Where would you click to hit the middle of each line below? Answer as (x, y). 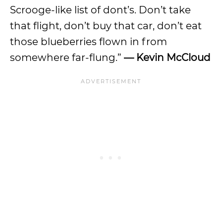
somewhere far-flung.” (67, 57)
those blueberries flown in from (88, 42)
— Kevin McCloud (167, 57)
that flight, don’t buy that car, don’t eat (106, 26)
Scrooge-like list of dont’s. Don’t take (100, 10)
